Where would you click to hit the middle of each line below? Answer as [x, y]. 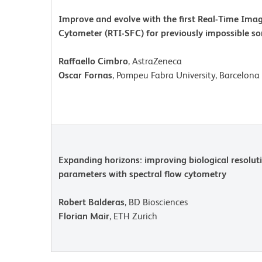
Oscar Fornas [85, 75]
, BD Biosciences [156, 202]
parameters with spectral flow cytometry [142, 174]
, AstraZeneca [155, 61]
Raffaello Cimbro [93, 61]
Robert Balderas [92, 202]
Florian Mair [84, 216]
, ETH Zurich [135, 216]
